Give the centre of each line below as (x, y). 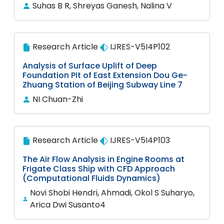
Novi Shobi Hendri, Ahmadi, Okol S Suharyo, (112, 193)
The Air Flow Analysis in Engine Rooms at (103, 159)
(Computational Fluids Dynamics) (91, 178)
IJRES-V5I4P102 (139, 47)
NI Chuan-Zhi (58, 99)
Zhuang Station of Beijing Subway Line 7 (102, 85)
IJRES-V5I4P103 (139, 140)
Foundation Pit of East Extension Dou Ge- (105, 75)
